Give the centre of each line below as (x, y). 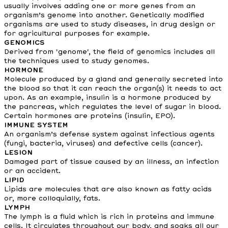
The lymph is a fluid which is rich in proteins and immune (109, 217)
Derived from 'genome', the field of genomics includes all (109, 52)
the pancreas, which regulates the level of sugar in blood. (112, 107)
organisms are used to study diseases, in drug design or (110, 24)
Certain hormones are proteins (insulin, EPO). (90, 116)
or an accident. (32, 171)
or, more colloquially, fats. (52, 198)
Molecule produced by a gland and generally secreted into (113, 79)
